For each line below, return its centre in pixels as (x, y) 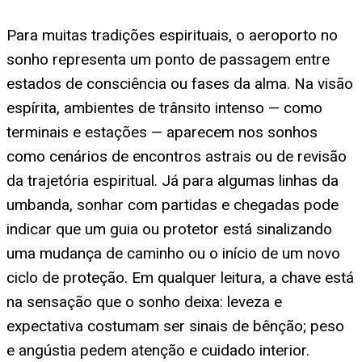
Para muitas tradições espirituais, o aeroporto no (172, 35)
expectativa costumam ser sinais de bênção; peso (175, 326)
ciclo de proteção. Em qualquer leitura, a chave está (180, 277)
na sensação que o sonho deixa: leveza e (144, 301)
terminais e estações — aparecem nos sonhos (162, 132)
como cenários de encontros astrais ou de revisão (177, 156)
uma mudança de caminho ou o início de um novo (173, 253)
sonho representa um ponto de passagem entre (168, 59)
